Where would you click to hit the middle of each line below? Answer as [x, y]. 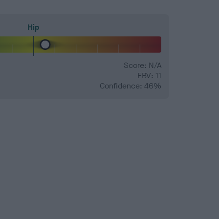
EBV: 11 [149, 76]
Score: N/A [142, 66]
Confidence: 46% [131, 86]
